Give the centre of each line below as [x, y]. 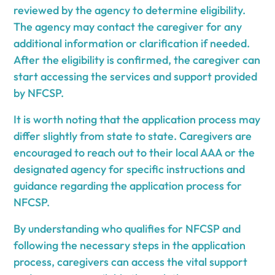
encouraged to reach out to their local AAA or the [134, 152]
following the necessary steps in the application [130, 245]
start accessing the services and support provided [136, 76]
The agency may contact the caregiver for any [128, 26]
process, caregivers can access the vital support [131, 261]
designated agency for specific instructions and [130, 169]
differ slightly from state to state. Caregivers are [133, 136]
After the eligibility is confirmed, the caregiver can [137, 60]
